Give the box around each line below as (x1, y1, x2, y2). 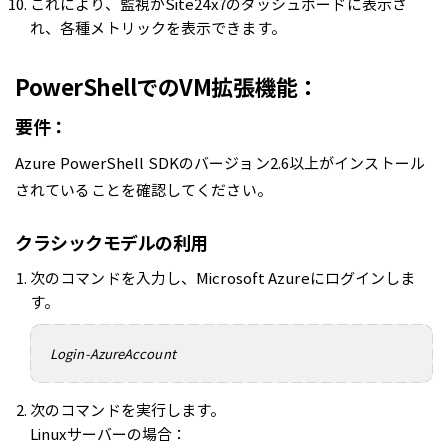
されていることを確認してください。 (15, 179, 272, 202)
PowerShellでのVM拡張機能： (15, 70, 319, 104)
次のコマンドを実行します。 (30, 399, 226, 422)
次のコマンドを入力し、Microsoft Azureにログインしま (30, 267, 416, 290)
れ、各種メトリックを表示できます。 (30, 17, 286, 40)
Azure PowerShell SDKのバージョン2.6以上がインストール (15, 152, 425, 175)
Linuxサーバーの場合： (30, 423, 188, 446)
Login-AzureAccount (50, 344, 176, 364)
